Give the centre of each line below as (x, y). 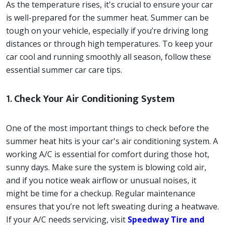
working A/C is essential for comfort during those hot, (108, 154)
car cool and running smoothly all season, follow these (108, 57)
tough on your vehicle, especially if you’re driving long (107, 31)
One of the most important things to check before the (107, 128)
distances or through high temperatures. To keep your (109, 44)
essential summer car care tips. (64, 70)
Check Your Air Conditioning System (94, 99)
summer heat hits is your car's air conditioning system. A (112, 141)
